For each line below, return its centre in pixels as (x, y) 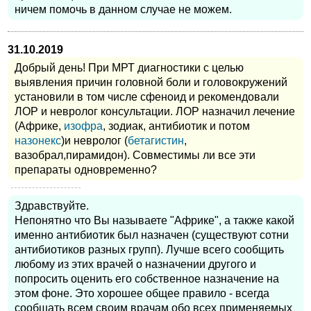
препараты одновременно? (86, 170)
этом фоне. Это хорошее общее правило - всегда (142, 294)
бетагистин (156, 141)
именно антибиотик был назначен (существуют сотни (152, 235)
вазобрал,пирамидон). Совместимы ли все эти (135, 155)
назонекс (38, 141)
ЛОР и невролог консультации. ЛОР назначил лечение (155, 112)
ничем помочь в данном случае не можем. (123, 9)
